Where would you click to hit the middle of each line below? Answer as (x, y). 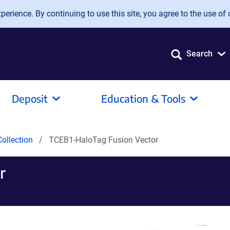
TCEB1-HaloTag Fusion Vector (103, 140)
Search (199, 54)
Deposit (30, 98)
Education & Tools (143, 98)
